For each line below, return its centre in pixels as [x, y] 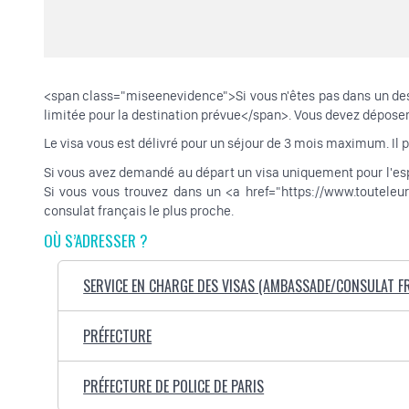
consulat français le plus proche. [139, 210]
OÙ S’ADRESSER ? [96, 241]
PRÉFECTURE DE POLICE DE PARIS [174, 387]
